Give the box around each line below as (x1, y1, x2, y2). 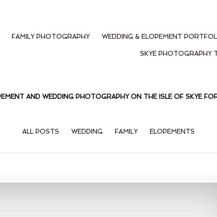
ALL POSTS (22, 127, 59, 135)
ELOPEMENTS (150, 127, 195, 135)
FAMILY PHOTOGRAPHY (12, 32, 90, 40)
